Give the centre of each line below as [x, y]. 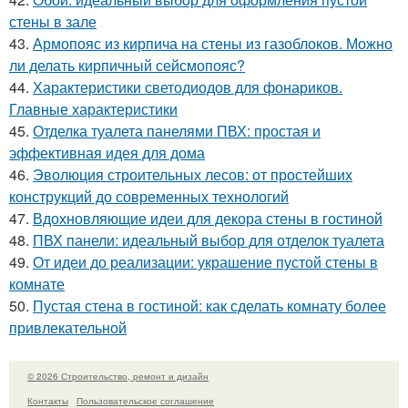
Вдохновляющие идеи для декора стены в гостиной [208, 218]
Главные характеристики [93, 109]
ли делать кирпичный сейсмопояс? [127, 65]
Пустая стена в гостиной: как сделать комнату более [209, 306]
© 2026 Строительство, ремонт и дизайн [118, 376]
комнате [37, 284]
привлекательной [68, 327]
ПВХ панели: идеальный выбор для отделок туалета [209, 240]
